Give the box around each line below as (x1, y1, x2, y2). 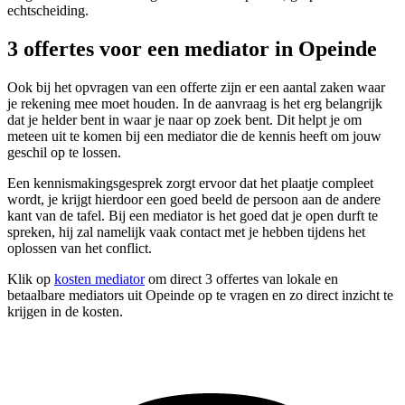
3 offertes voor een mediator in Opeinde (7, 37, 377, 61)
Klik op (7, 271, 54, 287)
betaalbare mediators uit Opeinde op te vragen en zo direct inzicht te (7, 287, 393, 304)
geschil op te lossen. (7, 145, 121, 161)
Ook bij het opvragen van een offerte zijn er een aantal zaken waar (7, 80, 385, 96)
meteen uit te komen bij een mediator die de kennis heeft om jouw (7, 128, 381, 145)
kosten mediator (54, 271, 145, 287)
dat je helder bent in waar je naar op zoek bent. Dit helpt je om (7, 112, 362, 128)
